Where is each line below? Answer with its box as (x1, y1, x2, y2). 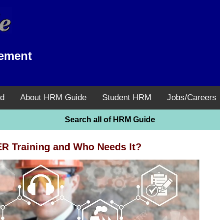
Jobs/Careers (167, 92, 217, 102)
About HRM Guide (20, 92, 86, 102)
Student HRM (102, 92, 151, 102)
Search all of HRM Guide (65, 115, 155, 124)
